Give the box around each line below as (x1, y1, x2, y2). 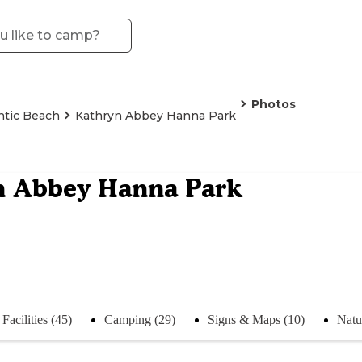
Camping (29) (104, 312, 175, 326)
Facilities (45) (2, 312, 72, 326)
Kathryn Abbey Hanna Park (75, 108, 236, 123)
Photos (251, 97, 296, 112)
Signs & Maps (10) (208, 312, 305, 326)
